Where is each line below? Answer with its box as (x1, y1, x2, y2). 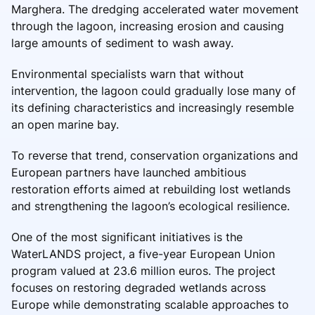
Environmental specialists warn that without (11, 66, 244, 81)
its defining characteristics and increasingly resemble (11, 100, 294, 115)
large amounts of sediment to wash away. (11, 35, 233, 50)
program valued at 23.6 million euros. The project (11, 263, 276, 278)
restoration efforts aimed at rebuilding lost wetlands (11, 181, 290, 196)
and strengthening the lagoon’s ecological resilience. (11, 198, 290, 213)
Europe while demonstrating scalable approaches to (11, 297, 289, 311)
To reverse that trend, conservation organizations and (11, 148, 298, 162)
